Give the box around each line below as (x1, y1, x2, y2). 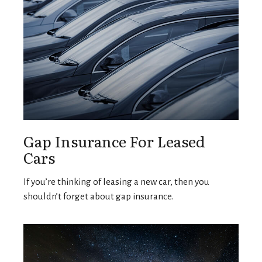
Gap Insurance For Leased (23, 130, 205, 153)
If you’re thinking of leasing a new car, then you (23, 177, 209, 187)
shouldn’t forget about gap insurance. (23, 191, 173, 202)
